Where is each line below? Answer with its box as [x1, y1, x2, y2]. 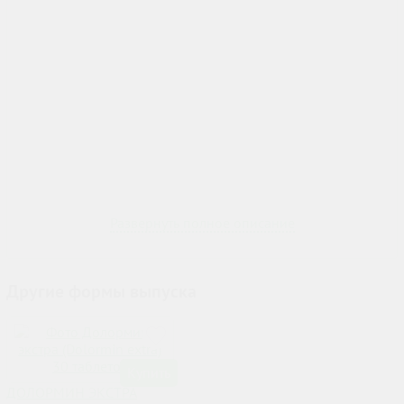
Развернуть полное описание [109, 214, 295, 233]
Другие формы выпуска [6, 280, 197, 304]
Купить [126, 363, 170, 382]
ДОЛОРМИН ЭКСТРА [6, 383, 137, 402]
